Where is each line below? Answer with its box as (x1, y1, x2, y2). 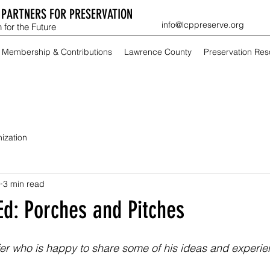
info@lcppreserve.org (162, 19, 244, 31)
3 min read (3, 178, 45, 189)
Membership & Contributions (2, 46, 112, 57)
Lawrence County (124, 46, 192, 57)
